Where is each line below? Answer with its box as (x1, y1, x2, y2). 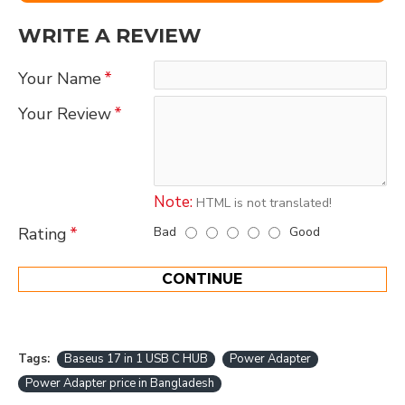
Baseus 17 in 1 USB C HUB (64, 351, 208, 367)
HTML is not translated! (193, 194, 332, 212)
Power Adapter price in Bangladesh (25, 375, 214, 391)
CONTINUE (162, 270, 243, 287)
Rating (18, 223, 67, 245)
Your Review (18, 103, 111, 125)
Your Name (18, 68, 101, 89)
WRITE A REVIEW (18, 24, 202, 48)
